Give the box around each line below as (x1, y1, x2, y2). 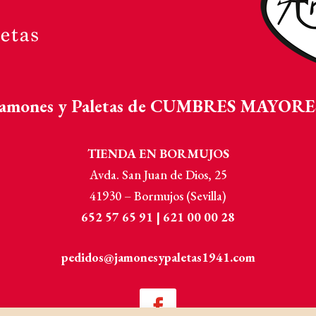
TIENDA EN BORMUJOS (87, 145, 229, 162)
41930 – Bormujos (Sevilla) (90, 188, 226, 205)
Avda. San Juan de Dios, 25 (89, 166, 227, 183)
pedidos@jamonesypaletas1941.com (61, 248, 255, 265)
